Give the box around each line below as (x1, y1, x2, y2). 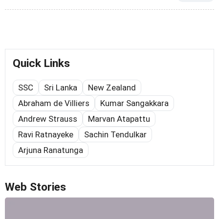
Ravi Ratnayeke (18, 129, 73, 139)
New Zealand (88, 82, 136, 92)
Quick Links (13, 56, 70, 70)
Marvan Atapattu (88, 113, 150, 124)
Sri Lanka (44, 82, 77, 92)
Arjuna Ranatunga (18, 145, 83, 155)
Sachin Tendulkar (84, 129, 147, 139)
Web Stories (5, 180, 66, 194)
